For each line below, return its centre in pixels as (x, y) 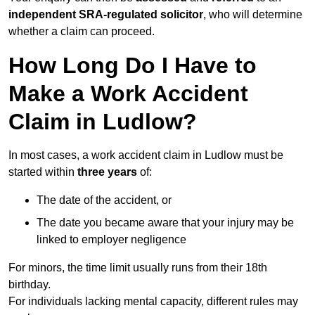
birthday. (30, 285)
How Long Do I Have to (133, 66)
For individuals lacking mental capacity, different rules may (153, 302)
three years (107, 172)
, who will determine (253, 15)
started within (43, 172)
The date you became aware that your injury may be (165, 223)
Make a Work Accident (128, 94)
